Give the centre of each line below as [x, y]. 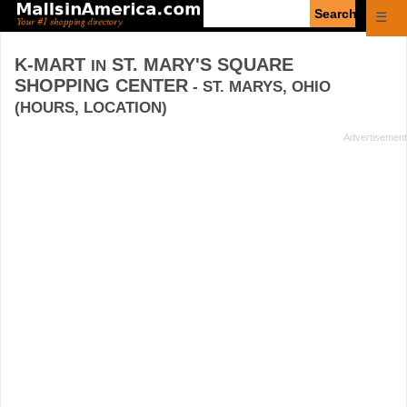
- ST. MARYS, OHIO [259, 86]
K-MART [53, 64]
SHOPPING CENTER [101, 85]
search [223, 22]
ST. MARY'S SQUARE [200, 64]
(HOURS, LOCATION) [91, 107]
